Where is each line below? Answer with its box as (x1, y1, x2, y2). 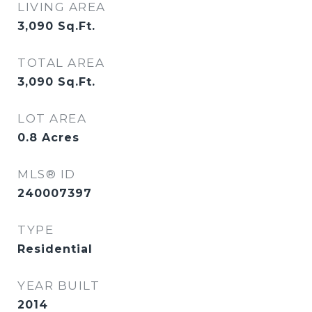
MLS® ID (17, 167, 76, 181)
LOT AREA (17, 111, 86, 125)
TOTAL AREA (17, 56, 104, 70)
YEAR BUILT (17, 279, 100, 292)
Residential (17, 242, 93, 256)
